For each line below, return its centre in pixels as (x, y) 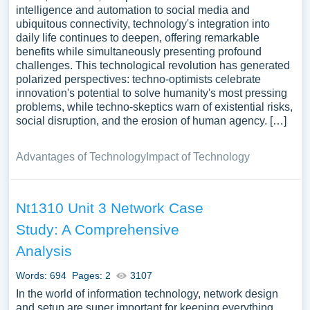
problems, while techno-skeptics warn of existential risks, (154, 107)
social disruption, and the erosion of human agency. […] (151, 121)
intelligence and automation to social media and (133, 10)
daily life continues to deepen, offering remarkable (137, 38)
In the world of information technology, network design (147, 294)
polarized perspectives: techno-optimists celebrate (138, 79)
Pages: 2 (91, 275)
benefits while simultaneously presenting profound (138, 52)
